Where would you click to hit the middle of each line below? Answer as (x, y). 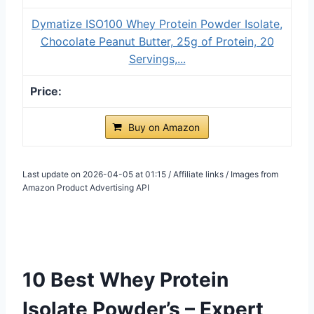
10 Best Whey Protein (125, 279)
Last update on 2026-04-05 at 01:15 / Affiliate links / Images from (150, 174)
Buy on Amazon (164, 127)
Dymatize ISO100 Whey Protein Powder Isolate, (157, 23)
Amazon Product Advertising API (86, 187)
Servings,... (157, 59)
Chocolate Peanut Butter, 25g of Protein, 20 (157, 41)
